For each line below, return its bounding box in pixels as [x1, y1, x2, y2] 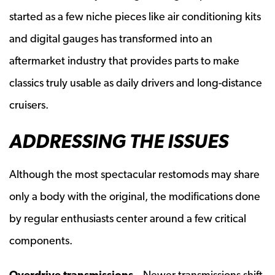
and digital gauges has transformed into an [9, 31, 212, 45]
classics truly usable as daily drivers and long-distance [9, 76, 262, 89]
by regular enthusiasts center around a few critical [9, 211, 246, 225]
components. [9, 233, 72, 247]
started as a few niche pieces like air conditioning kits [9, 9, 261, 23]
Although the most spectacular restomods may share [9, 167, 260, 180]
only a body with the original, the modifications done [9, 189, 260, 203]
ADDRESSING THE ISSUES [9, 129, 228, 153]
